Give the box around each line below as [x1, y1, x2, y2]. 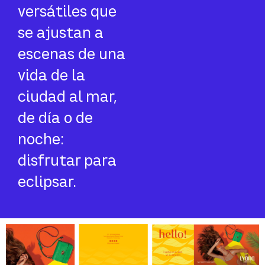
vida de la [18, 66, 85, 83]
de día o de [18, 109, 93, 126]
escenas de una [18, 45, 125, 62]
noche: [18, 130, 64, 147]
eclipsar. [18, 173, 76, 190]
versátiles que [18, 2, 117, 20]
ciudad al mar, [18, 88, 117, 105]
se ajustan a [18, 24, 104, 41]
